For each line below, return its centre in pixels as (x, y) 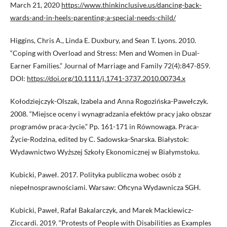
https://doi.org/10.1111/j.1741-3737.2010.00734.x (106, 79)
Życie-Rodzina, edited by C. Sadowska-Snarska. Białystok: (100, 139)
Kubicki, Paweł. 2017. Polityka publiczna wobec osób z (96, 175)
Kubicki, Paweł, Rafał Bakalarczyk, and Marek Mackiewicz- (102, 210)
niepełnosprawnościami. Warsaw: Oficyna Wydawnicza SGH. (105, 187)
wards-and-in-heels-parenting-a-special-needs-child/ (93, 18)
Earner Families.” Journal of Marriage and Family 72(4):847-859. (110, 66)
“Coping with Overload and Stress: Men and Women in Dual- (105, 53)
